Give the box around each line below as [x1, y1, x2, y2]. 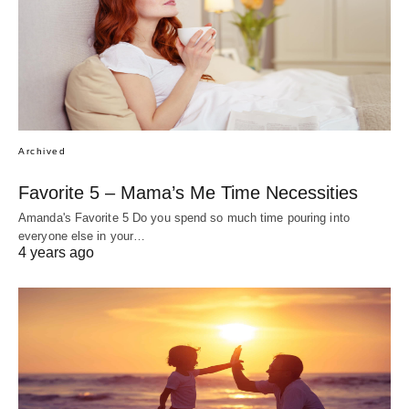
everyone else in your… [18, 228, 146, 243]
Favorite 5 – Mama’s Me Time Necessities [18, 182, 358, 203]
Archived [18, 145, 66, 156]
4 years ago [18, 244, 94, 260]
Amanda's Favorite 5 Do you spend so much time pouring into [18, 210, 350, 225]
